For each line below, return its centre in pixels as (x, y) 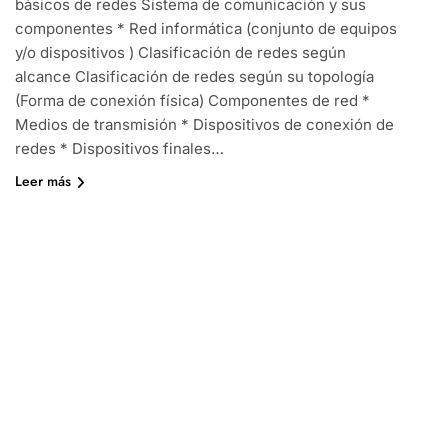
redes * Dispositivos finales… (119, 149)
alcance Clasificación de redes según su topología (194, 77)
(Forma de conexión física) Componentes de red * (192, 101)
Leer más (42, 181)
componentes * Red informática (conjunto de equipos (205, 29)
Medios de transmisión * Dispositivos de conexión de (204, 125)
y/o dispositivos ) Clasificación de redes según (180, 53)
